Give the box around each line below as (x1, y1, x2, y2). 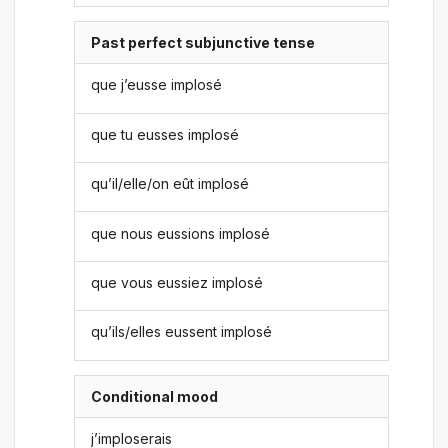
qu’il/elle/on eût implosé (91, 175, 250, 193)
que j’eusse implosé (91, 76, 223, 94)
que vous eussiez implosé (91, 273, 264, 291)
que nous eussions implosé (91, 224, 271, 242)
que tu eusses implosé (91, 125, 240, 143)
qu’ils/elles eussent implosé (91, 323, 273, 341)
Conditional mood (91, 387, 219, 405)
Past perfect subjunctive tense (91, 34, 316, 52)
